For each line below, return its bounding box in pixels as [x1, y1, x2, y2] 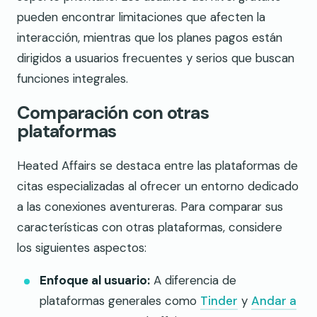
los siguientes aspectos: [17, 240, 146, 256]
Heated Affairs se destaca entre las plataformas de [17, 158, 298, 174]
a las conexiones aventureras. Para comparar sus [17, 199, 283, 215]
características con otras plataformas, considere [17, 219, 282, 236]
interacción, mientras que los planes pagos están [17, 30, 282, 46]
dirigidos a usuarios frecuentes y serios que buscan [17, 50, 294, 67]
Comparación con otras [17, 101, 209, 125]
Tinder [200, 293, 238, 309]
